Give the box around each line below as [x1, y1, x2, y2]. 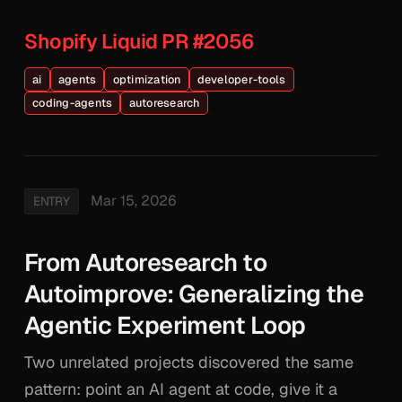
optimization [112, 71, 181, 87]
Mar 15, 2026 [91, 191, 177, 211]
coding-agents [32, 95, 113, 111]
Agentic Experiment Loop [24, 309, 306, 341]
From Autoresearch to [24, 246, 267, 278]
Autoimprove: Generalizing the [24, 277, 364, 310]
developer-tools [197, 71, 286, 87]
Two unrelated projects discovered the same [24, 351, 354, 372]
